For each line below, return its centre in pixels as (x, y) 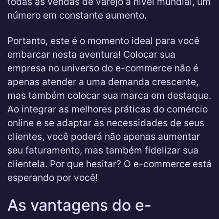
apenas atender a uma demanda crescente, (103, 82)
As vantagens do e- (79, 205)
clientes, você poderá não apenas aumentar (104, 136)
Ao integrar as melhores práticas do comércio (108, 109)
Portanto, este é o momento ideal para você (103, 41)
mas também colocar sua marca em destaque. (109, 95)
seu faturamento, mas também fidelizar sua (103, 150)
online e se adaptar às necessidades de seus (106, 123)
